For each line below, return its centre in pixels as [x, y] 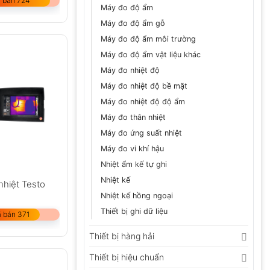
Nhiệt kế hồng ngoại [137, 196]
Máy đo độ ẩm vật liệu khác [151, 55]
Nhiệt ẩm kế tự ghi [134, 165]
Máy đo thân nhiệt [133, 118]
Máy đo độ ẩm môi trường [148, 39]
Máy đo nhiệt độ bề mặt [144, 86]
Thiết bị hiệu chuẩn [127, 257]
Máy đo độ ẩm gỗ [133, 24]
